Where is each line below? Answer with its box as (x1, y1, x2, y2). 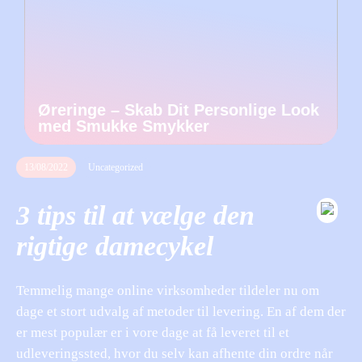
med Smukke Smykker (38, 117, 209, 135)
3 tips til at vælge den (16, 200, 255, 230)
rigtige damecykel (16, 230, 213, 261)
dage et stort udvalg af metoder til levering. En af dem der (16, 303, 346, 319)
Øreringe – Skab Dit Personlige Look (38, 101, 319, 119)
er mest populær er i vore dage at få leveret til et (16, 324, 289, 340)
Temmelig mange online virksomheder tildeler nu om (16, 282, 319, 298)
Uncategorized (88, 162, 143, 173)
